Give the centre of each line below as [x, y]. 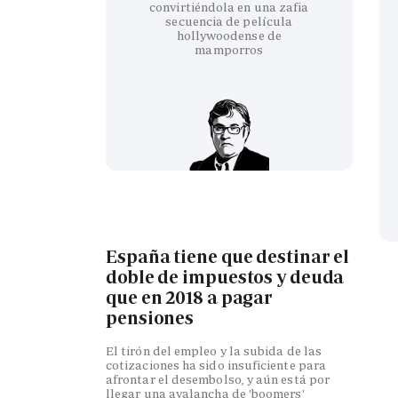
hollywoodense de [229, 35]
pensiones [150, 318]
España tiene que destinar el [228, 257]
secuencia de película [229, 21]
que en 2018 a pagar [190, 298]
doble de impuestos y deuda [225, 278]
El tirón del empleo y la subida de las [214, 350]
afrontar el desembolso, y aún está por [218, 379]
